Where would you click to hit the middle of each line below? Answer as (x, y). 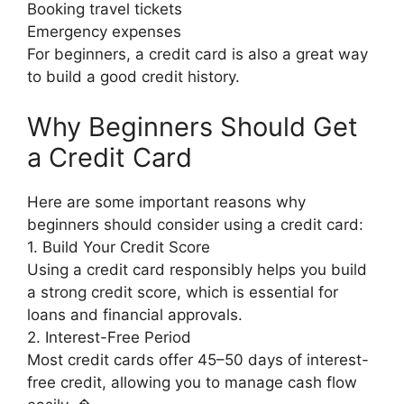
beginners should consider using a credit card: (195, 224)
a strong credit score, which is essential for (183, 292)
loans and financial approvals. (135, 314)
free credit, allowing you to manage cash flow (192, 382)
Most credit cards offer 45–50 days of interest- (198, 359)
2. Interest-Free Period (109, 337)
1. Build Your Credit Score (119, 247)
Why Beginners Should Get (193, 126)
